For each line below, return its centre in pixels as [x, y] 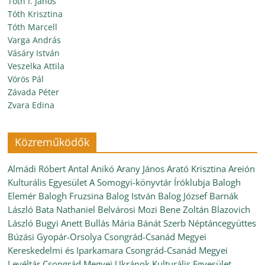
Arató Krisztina [197, 169]
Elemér [22, 196]
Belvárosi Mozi [128, 209]
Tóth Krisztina [35, 14]
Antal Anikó [91, 169]
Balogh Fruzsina [71, 196]
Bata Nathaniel [66, 209]
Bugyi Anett [59, 223]
